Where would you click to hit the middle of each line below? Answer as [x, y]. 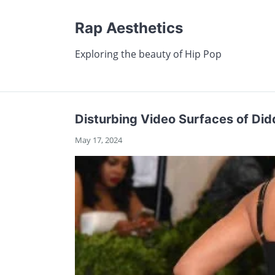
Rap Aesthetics [129, 28]
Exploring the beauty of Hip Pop [148, 54]
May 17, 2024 [99, 140]
